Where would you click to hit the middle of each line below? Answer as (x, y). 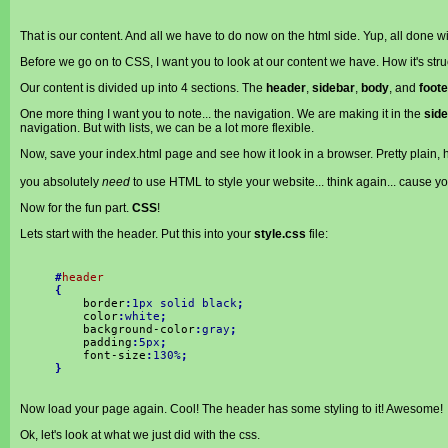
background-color (125, 329)
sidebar (333, 88)
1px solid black (184, 303)
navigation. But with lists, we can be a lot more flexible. (167, 128)
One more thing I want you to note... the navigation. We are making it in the (222, 114)
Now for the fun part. (76, 208)
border (90, 303)
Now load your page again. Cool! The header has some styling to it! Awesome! (231, 409)
